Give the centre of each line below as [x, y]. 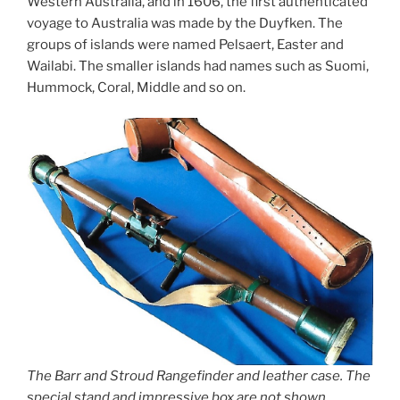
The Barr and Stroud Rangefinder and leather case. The [199, 376]
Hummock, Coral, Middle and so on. [136, 87]
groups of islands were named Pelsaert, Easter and [185, 44]
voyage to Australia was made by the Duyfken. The [185, 23]
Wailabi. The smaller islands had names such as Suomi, [198, 66]
